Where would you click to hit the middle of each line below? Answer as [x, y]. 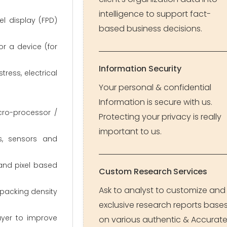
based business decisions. [150, 29]
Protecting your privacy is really [160, 117]
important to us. [130, 131]
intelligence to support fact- [155, 14]
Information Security [140, 69]
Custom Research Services [153, 172]
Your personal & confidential [155, 87]
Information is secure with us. [156, 102]
